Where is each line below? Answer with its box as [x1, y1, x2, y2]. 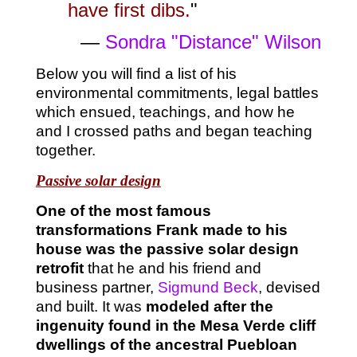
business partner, [35, 278, 154, 296]
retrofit [35, 259, 84, 277]
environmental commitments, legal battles [35, 84, 319, 101]
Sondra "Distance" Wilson [105, 30, 322, 53]
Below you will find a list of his [35, 65, 237, 82]
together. [35, 141, 96, 159]
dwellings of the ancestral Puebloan [35, 335, 297, 353]
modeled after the [145, 297, 273, 315]
